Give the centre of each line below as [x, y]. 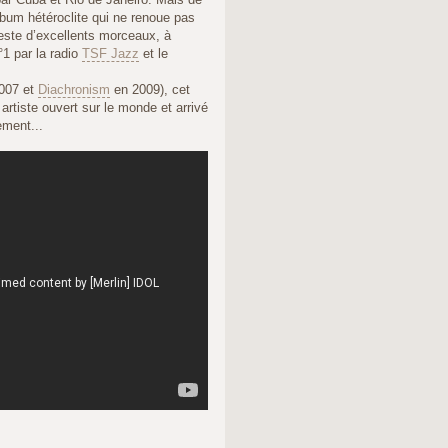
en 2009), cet [149, 90]
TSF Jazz [110, 54]
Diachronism [73, 90]
